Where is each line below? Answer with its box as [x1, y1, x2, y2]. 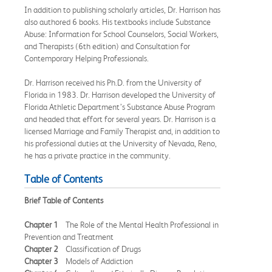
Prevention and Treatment [24, 232, 114, 242]
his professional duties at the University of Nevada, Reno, [24, 138, 217, 149]
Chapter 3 [24, 256, 66, 267]
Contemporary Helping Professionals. [24, 53, 149, 64]
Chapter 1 [24, 220, 66, 230]
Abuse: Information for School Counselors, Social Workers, [24, 29, 219, 39]
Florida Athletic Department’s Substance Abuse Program [24, 102, 215, 112]
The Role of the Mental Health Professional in [66, 220, 219, 230]
